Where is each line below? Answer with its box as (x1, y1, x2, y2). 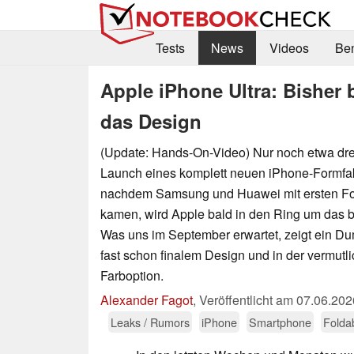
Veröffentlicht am (199, 290, 296, 309)
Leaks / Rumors (111, 313, 190, 330)
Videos (269, 39, 309, 58)
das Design (100, 107, 201, 134)
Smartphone (249, 313, 311, 330)
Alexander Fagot (100, 290, 193, 309)
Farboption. (100, 265, 164, 284)
